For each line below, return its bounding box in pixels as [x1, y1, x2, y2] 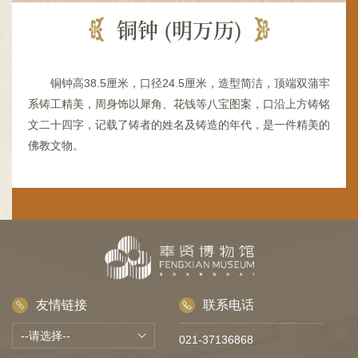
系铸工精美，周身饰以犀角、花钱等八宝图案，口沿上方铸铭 [28, 97, 330, 110]
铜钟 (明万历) [116, 14, 242, 44]
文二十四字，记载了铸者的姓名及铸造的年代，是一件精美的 [28, 118, 330, 131]
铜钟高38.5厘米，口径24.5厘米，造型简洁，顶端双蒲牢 [50, 77, 330, 89]
